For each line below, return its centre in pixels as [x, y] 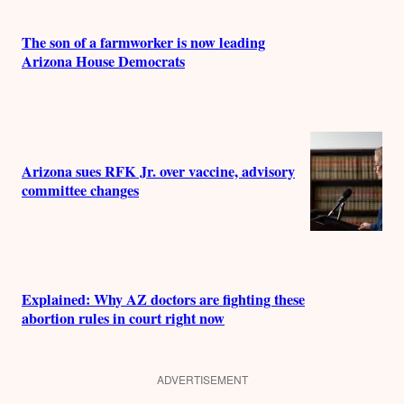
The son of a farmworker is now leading [143, 43]
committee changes [80, 190]
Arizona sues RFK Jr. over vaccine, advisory [158, 171]
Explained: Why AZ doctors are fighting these [163, 300]
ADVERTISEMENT [202, 379]
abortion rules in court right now [123, 319]
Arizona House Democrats [103, 62]
